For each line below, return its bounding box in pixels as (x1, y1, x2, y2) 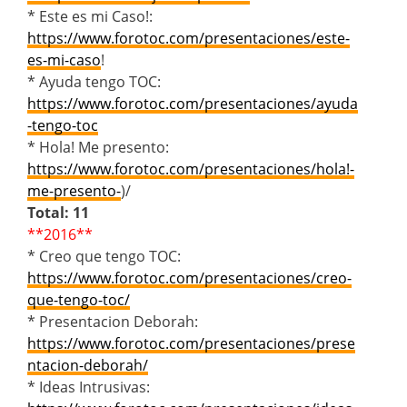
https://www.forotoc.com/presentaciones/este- (27, 27, 350, 48)
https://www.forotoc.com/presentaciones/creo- (27, 267, 352, 288)
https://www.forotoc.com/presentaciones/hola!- (27, 158, 354, 179)
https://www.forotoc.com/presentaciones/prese (27, 333, 355, 353)
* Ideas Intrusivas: (27, 376, 150, 397)
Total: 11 (27, 202, 89, 223)
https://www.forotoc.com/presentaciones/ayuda (27, 93, 358, 114)
